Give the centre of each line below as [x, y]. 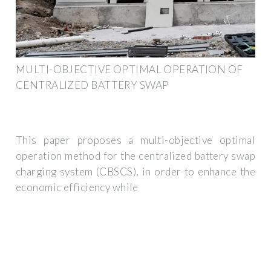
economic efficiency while [77, 188]
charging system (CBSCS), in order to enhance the [135, 172]
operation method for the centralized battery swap [135, 156]
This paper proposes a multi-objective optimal [135, 140]
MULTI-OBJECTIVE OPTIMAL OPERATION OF [129, 69]
